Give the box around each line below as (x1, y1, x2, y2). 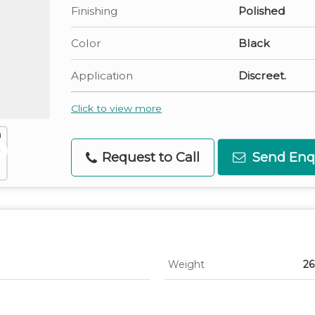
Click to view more (71, 103, 162, 115)
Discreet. (238, 69, 286, 83)
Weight (168, 258, 205, 271)
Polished (238, 4, 285, 18)
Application (71, 69, 133, 83)
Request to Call (98, 149, 200, 166)
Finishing (71, 4, 117, 18)
